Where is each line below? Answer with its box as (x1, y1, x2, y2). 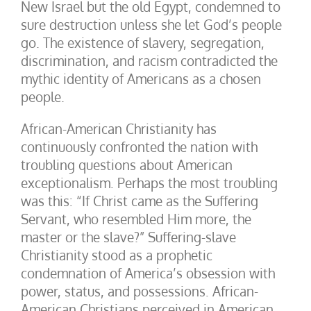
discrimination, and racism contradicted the (21, 52, 278, 69)
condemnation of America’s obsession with (21, 264, 275, 281)
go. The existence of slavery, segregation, (21, 34, 264, 51)
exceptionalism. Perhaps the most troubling (21, 174, 278, 191)
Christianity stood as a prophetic (21, 246, 212, 263)
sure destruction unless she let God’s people (21, 16, 282, 33)
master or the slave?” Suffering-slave (21, 228, 236, 245)
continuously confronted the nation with (21, 138, 258, 155)
